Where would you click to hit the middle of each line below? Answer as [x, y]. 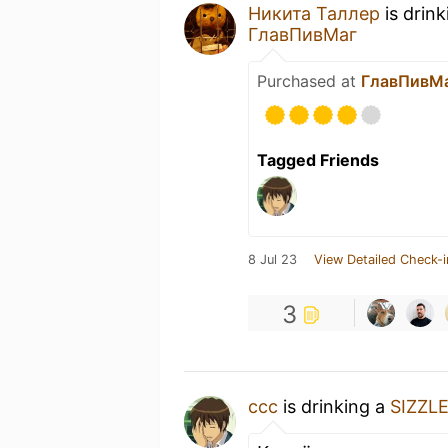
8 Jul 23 [272, 259]
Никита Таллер [314, 13]
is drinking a [334, 406]
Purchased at [309, 80]
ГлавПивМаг [302, 34]
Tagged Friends [318, 159]
